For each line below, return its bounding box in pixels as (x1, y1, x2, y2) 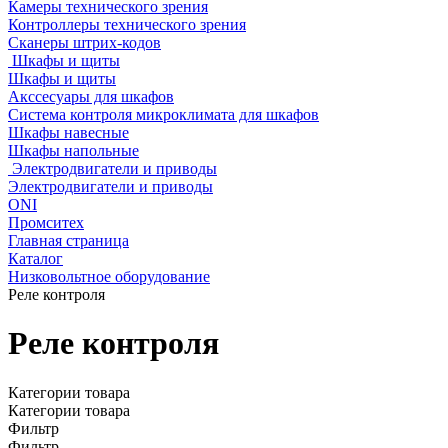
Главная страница (8, 232, 129, 249)
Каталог (8, 250, 63, 267)
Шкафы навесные (8, 124, 129, 141)
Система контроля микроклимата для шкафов (8, 106, 319, 123)
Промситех (8, 214, 84, 231)
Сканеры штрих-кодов (8, 34, 161, 51)
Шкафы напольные (8, 142, 139, 159)
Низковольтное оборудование (8, 268, 210, 285)
